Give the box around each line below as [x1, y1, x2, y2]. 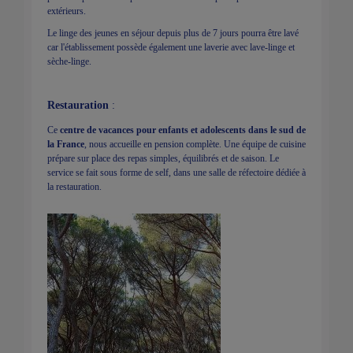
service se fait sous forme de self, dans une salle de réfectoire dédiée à [47, 166, 306, 178]
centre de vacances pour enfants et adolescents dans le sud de [60, 124, 306, 136]
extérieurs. [47, 5, 88, 17]
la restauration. [47, 180, 102, 192]
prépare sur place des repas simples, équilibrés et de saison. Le [47, 152, 279, 164]
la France [47, 138, 84, 150]
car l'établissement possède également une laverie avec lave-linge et [47, 41, 295, 53]
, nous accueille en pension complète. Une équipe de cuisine [84, 138, 306, 150]
